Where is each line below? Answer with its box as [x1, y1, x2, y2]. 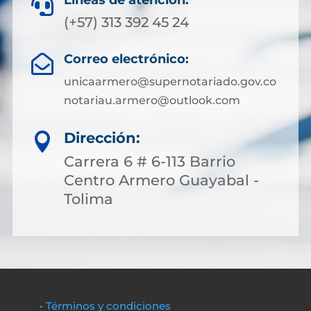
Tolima [64, 190, 113, 208]
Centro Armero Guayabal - [64, 171, 259, 189]
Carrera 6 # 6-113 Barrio [64, 153, 235, 170]
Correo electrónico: [63, 51, 189, 67]
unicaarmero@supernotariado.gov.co [63, 75, 276, 88]
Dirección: [64, 129, 140, 146]
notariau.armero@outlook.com [63, 94, 240, 107]
